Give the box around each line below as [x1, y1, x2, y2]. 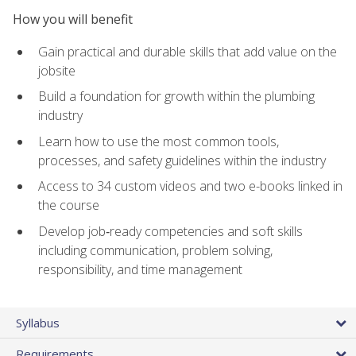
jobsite [38, 61, 75, 79]
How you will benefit [13, 10, 133, 29]
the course [38, 196, 99, 215]
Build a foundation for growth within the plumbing [38, 87, 315, 106]
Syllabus [16, 315, 60, 331]
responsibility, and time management [38, 261, 242, 279]
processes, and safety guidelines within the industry [38, 151, 326, 169]
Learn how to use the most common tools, [38, 132, 279, 150]
